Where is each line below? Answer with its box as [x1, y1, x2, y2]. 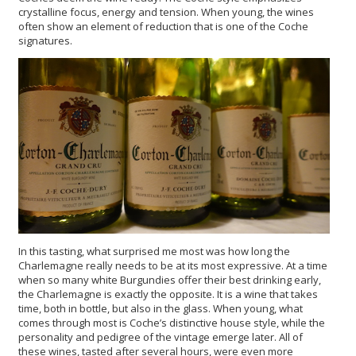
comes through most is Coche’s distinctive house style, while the [18, 315, 325, 330]
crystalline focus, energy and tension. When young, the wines [18, 5, 314, 20]
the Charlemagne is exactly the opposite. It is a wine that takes [18, 286, 318, 301]
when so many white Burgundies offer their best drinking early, [18, 272, 321, 287]
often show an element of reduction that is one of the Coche [18, 19, 308, 34]
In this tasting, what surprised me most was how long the [18, 243, 290, 258]
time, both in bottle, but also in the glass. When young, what [18, 300, 303, 315]
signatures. [18, 33, 72, 48]
